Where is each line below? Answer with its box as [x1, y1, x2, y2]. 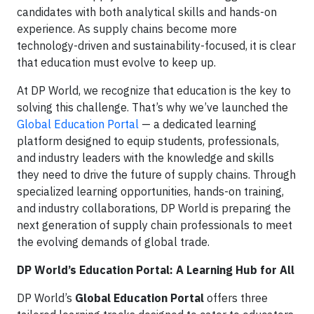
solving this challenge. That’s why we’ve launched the [17, 100, 288, 114]
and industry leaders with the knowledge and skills [17, 151, 274, 165]
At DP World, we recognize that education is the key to [17, 83, 291, 97]
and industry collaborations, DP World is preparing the [17, 201, 291, 215]
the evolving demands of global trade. [17, 235, 210, 249]
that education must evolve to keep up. [17, 55, 216, 69]
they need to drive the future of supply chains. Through [17, 168, 296, 182]
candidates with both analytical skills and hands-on [17, 5, 277, 19]
